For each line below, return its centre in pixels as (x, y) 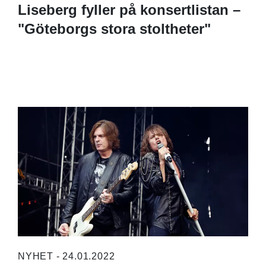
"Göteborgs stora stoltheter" (114, 29)
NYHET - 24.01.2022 (66, 256)
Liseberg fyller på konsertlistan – (129, 10)
